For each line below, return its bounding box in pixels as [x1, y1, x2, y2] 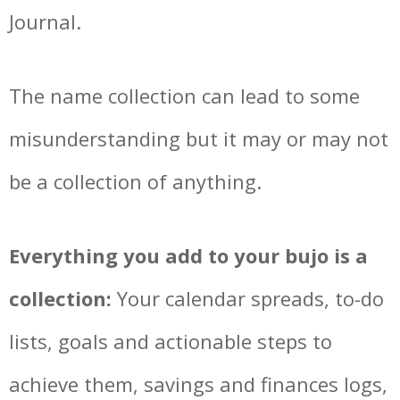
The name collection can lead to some [9, 81, 360, 109]
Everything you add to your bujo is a [9, 242, 368, 270]
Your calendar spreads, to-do [112, 285, 384, 312]
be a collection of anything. [9, 167, 262, 195]
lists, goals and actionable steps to [9, 328, 332, 355]
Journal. [9, 7, 81, 35]
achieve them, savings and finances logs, [9, 371, 387, 398]
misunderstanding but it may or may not [9, 124, 388, 152]
